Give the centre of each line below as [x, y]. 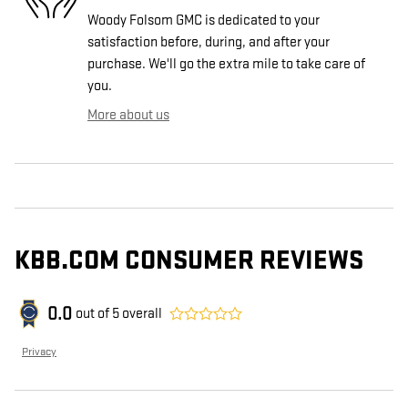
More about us [128, 116]
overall [141, 314]
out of [94, 314]
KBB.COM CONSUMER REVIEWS [189, 261]
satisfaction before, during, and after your [209, 43]
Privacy [39, 352]
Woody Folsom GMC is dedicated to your [204, 21]
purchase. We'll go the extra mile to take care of [226, 65]
